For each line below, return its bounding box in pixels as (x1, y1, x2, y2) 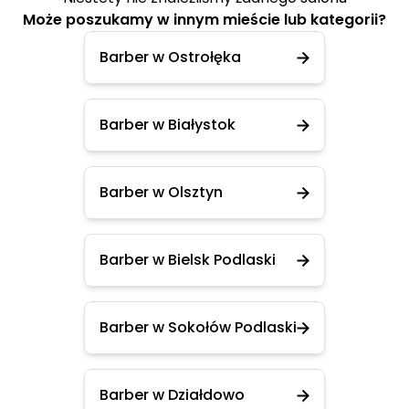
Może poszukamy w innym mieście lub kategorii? (23, 9, 386, 30)
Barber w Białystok (100, 114, 236, 135)
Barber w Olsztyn (100, 182, 223, 203)
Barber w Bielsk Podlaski (100, 249, 276, 270)
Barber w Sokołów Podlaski (100, 317, 297, 338)
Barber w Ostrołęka (100, 47, 241, 68)
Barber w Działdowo (100, 384, 245, 405)
